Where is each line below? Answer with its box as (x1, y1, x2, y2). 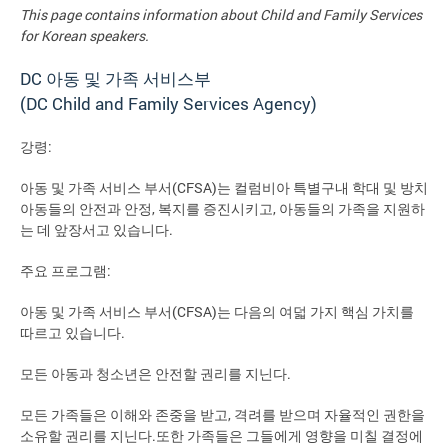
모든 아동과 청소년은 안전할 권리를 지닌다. (20, 364, 291, 384)
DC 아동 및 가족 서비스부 (20, 67, 211, 91)
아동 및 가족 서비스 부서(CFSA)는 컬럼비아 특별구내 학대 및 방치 (20, 178, 428, 198)
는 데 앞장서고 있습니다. (20, 220, 173, 240)
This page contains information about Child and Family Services (20, 5, 422, 25)
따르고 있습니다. (20, 323, 125, 343)
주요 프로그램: (20, 261, 111, 281)
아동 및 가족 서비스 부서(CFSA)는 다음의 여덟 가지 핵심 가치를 (20, 302, 414, 322)
